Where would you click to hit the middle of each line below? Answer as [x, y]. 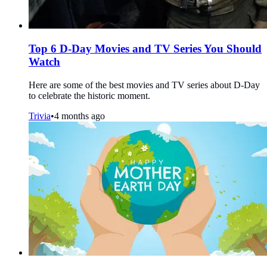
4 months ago [80, 116]
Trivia [40, 116]
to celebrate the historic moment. [89, 95]
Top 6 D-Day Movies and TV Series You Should [145, 48]
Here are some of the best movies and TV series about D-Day [144, 85]
